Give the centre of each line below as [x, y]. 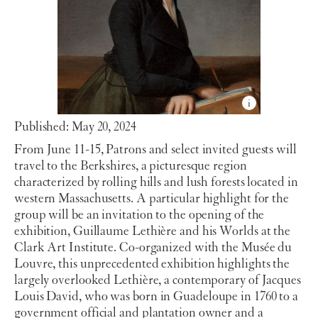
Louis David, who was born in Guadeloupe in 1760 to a [157, 297]
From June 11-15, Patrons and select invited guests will [155, 150]
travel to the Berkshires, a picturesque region [131, 167]
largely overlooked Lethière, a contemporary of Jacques [158, 281]
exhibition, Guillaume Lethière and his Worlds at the [153, 232]
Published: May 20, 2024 [75, 127]
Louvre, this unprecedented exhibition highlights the [152, 265]
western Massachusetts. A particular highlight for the [152, 199]
